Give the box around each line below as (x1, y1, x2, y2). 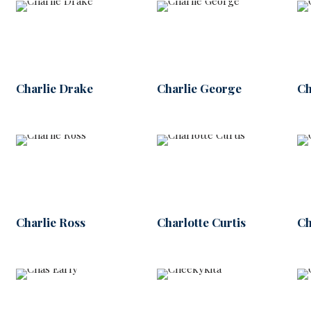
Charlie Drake (15, 80, 93, 96)
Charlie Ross (15, 215, 85, 230)
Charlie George (156, 80, 242, 96)
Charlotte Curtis (156, 215, 246, 230)
